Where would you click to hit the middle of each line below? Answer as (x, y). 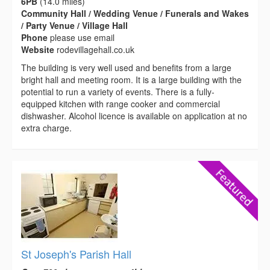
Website (39, 49)
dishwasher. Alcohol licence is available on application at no (134, 115)
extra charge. (46, 127)
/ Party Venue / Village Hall (74, 25)
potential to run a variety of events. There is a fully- (118, 91)
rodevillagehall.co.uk (96, 49)
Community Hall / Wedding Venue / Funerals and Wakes (135, 13)
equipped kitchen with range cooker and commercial (121, 103)
